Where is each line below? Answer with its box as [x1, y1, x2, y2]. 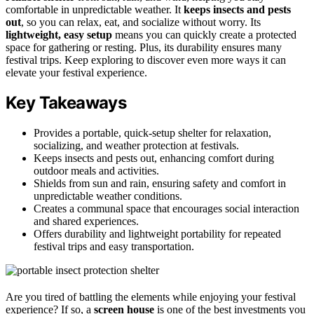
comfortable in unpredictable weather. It [6, 3, 184, 15]
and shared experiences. [34, 215, 139, 228]
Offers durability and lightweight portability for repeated [34, 228, 281, 240]
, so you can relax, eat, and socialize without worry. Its [21, 15, 261, 28]
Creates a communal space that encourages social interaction [34, 203, 299, 215]
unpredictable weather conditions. [34, 190, 182, 203]
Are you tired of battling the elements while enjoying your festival [6, 291, 296, 303]
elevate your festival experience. [6, 66, 147, 78]
